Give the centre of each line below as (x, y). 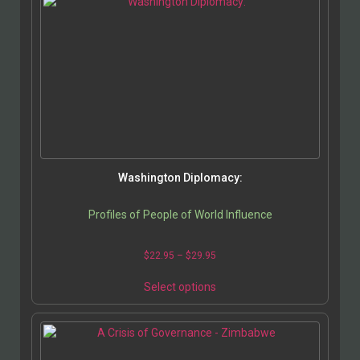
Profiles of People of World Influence (180, 215)
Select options (180, 287)
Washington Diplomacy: (180, 178)
